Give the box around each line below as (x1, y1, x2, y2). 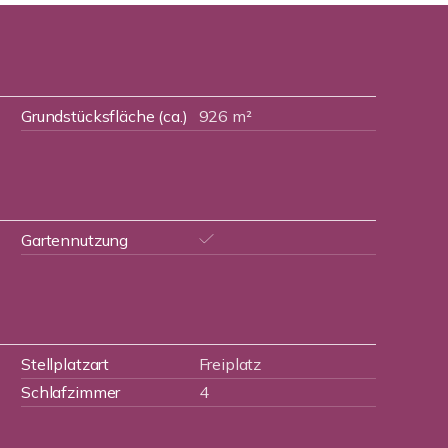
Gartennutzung (21, 230, 129, 250)
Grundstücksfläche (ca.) (21, 106, 188, 126)
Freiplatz (198, 354, 262, 374)
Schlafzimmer (21, 382, 121, 402)
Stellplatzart (21, 354, 110, 374)
